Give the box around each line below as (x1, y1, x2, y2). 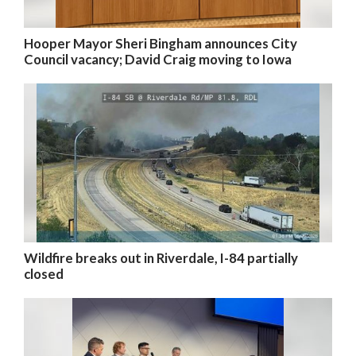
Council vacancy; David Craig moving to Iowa (24, 51, 292, 68)
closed (24, 265, 64, 282)
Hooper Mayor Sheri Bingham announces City (24, 35, 297, 52)
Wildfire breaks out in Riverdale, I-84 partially (24, 250, 298, 266)
